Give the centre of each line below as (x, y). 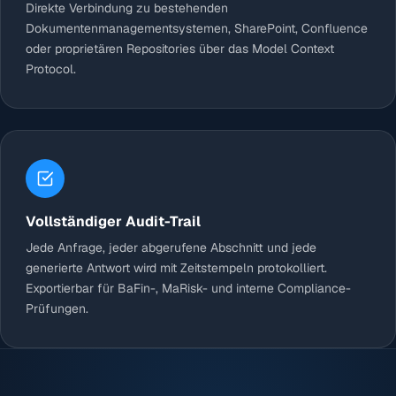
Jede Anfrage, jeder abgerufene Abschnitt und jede (171, 248)
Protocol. (51, 69)
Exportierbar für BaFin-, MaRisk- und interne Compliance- (188, 289)
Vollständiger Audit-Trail (113, 222)
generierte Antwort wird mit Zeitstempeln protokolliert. (176, 268)
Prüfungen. (57, 309)
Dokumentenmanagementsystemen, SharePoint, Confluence (197, 29)
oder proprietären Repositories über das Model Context (180, 49)
